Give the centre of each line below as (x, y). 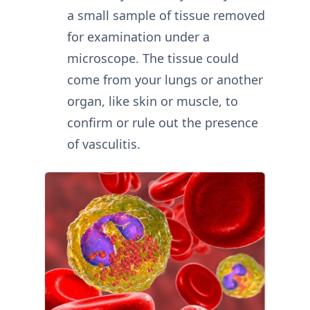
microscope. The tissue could (153, 58)
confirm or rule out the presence (162, 122)
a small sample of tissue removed (166, 15)
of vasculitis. (103, 144)
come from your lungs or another (165, 80)
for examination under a (138, 37)
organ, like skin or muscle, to (152, 101)
